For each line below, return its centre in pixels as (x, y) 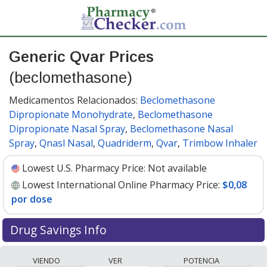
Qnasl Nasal (66, 143)
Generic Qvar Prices (81, 57)
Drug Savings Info (60, 230)
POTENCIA (203, 260)
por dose (32, 199)
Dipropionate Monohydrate (71, 114)
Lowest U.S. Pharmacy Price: (84, 168)
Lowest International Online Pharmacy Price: (121, 185)
